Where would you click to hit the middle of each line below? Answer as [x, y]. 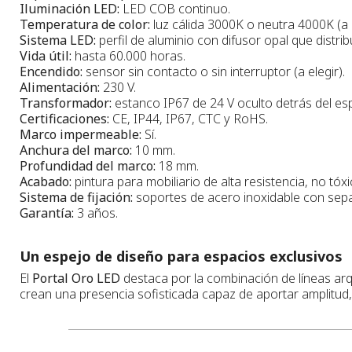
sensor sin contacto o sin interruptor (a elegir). [214, 71]
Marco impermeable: [81, 134]
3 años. [96, 213]
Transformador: [66, 103]
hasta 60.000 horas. [128, 55]
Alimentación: [60, 87]
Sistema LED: [58, 40]
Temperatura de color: [85, 24]
